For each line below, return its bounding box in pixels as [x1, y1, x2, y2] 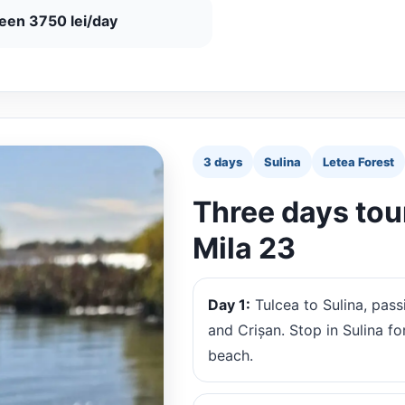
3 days [202, 155, 242, 170]
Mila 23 [192, 231, 296, 267]
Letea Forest [322, 155, 394, 170]
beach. [207, 346, 253, 365]
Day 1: [207, 296, 250, 315]
